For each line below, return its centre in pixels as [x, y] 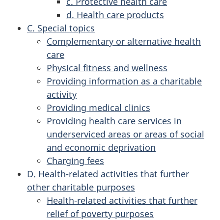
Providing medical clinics [98, 107]
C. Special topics [61, 28]
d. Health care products [115, 14]
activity [62, 94]
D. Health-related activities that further [108, 174]
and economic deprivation [101, 147]
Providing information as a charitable [124, 81]
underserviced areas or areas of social [125, 134]
